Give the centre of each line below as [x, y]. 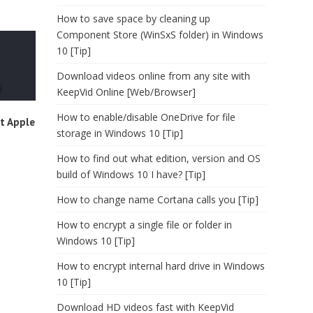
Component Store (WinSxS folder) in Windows [160, 35]
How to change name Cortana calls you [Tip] [158, 199]
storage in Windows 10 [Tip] [120, 133]
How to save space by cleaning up [133, 19]
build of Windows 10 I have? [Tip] [131, 174]
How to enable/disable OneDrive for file [146, 117]
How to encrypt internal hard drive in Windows [161, 266]
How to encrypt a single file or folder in [144, 225]
